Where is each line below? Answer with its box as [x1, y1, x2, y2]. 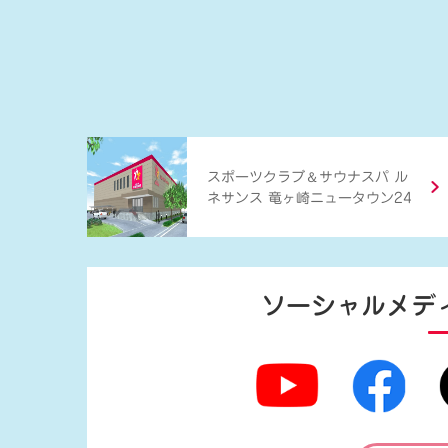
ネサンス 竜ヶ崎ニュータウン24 [207, 190, 412, 205]
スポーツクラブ [207, 169, 305, 184]
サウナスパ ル [319, 169, 408, 184]
